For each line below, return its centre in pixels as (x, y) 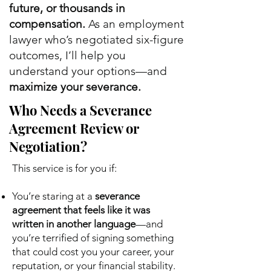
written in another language (74, 224)
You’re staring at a (54, 196)
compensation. (47, 24)
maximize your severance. (75, 87)
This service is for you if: (64, 168)
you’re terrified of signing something (93, 238)
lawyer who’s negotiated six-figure (96, 40)
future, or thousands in (67, 8)
